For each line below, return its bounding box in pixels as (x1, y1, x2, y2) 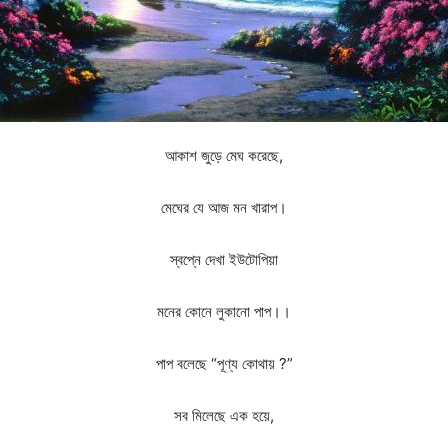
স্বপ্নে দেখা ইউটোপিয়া (170, 250, 278, 269)
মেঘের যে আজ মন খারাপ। (161, 198, 287, 217)
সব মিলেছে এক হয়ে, (174, 406, 274, 425)
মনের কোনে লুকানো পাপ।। (157, 302, 291, 321)
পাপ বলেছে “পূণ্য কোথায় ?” (155, 354, 293, 373)
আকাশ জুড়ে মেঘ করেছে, (165, 146, 283, 165)
